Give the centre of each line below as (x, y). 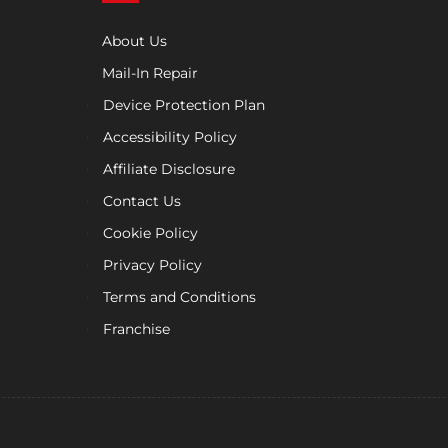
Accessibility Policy (170, 137)
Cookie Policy (150, 233)
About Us (134, 41)
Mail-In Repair (150, 73)
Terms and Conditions (179, 297)
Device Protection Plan (184, 105)
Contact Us (142, 201)
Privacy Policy (152, 265)
